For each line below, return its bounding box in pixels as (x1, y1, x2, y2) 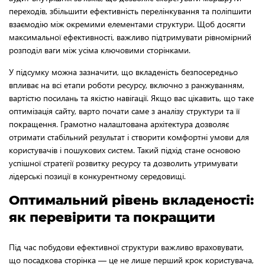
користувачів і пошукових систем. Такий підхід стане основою (9, 144, 240, 156)
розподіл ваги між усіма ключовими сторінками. (9, 44, 190, 56)
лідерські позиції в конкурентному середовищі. (9, 170, 186, 182)
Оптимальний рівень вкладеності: (9, 192, 254, 209)
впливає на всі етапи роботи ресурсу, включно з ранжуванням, (9, 79, 244, 91)
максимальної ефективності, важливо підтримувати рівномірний (9, 31, 251, 43)
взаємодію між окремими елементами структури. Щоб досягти (9, 18, 245, 30)
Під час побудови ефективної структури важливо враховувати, (9, 241, 244, 253)
